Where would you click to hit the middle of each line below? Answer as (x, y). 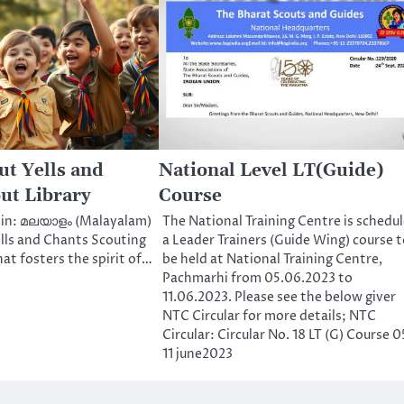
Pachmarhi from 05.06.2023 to (257, 279)
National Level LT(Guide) (271, 171)
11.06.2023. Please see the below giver (279, 298)
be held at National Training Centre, (272, 260)
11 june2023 (197, 355)
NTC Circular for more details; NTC (269, 317)
